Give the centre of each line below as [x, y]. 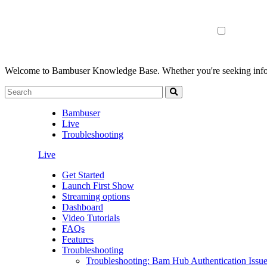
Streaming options [96, 196]
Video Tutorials [91, 218]
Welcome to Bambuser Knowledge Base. [82, 71]
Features [78, 239]
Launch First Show [98, 186]
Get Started [83, 175]
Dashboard [83, 207]
